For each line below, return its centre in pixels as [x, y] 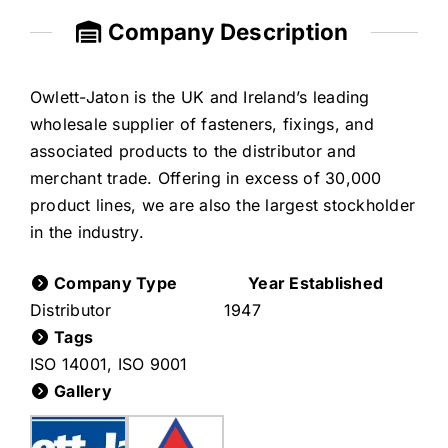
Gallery [80, 391]
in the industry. [86, 232]
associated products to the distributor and [193, 151]
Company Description [225, 31]
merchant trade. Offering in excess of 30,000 [205, 178]
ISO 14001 [68, 364]
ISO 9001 [152, 364]
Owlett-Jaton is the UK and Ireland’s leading [199, 97]
